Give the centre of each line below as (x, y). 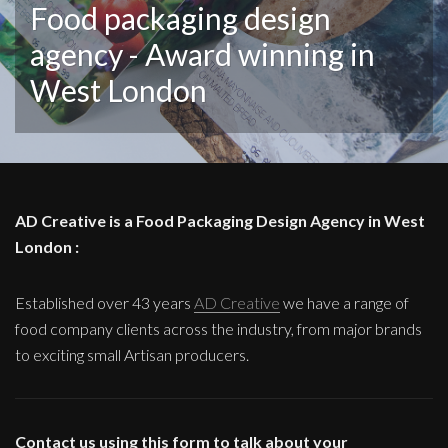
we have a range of (344, 303)
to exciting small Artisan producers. (132, 355)
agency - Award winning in (202, 54)
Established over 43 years (104, 303)
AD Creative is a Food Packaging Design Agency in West (220, 221)
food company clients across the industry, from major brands (218, 329)
